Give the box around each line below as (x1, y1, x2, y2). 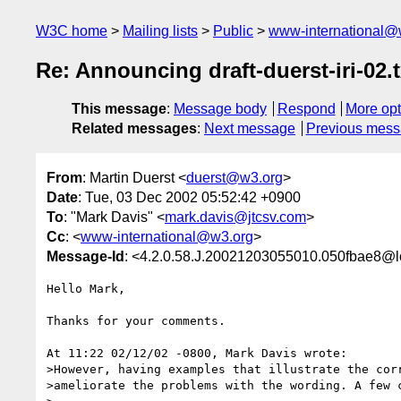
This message (72, 101, 166, 117)
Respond (277, 101, 336, 117)
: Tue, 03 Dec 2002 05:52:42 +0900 (78, 189, 301, 205)
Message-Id (47, 248, 124, 264)
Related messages (72, 121, 197, 137)
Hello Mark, (47, 281, 125, 295)
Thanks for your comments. (47, 313, 226, 328)
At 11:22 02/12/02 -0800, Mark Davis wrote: (47, 346, 347, 360)
